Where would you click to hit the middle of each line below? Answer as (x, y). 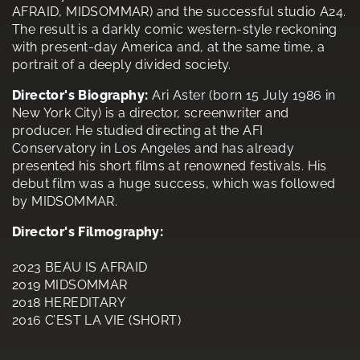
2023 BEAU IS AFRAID (80, 268)
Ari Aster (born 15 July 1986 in (244, 96)
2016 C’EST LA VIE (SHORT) (96, 321)
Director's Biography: (80, 96)
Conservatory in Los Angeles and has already (153, 149)
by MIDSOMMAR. (65, 202)
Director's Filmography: (88, 232)
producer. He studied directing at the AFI (138, 131)
